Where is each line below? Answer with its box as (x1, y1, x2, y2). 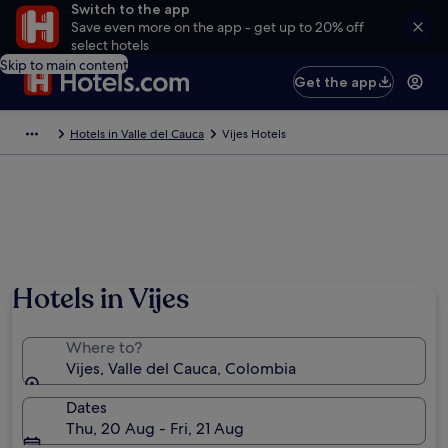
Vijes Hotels (222, 126, 286, 142)
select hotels (70, 36, 149, 54)
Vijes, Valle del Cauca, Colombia (66, 358, 296, 379)
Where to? (66, 337, 142, 358)
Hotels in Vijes (12, 280, 189, 318)
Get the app (294, 73, 378, 91)
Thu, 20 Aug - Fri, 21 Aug (66, 418, 244, 439)
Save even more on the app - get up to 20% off (70, 18, 364, 36)
